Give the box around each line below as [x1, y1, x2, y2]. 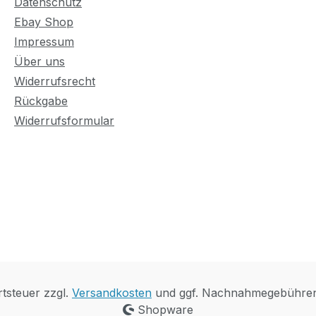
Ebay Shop [14, 15, 73, 30]
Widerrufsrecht [14, 74, 95, 89]
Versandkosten [72, 286, 152, 300]
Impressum [14, 35, 74, 49]
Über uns [14, 54, 65, 69]
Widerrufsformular [14, 114, 114, 128]
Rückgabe [14, 94, 68, 109]
